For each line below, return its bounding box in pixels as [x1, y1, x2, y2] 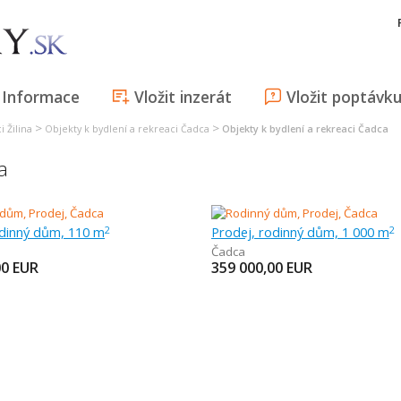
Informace [2, 86, 80, 107]
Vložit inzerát [134, 86, 232, 107]
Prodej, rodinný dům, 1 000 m [210, 223, 389, 241]
